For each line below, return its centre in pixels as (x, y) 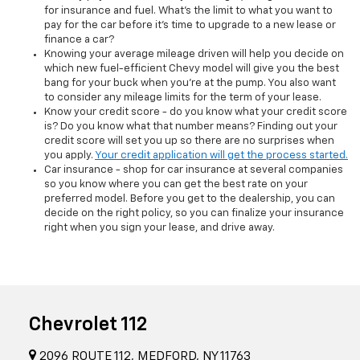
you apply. (70, 156)
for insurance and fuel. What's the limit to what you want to (188, 11)
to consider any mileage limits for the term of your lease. (183, 98)
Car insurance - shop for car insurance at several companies (194, 170)
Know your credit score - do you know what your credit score (196, 112)
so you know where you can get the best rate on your (176, 185)
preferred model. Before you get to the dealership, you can (190, 199)
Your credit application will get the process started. (221, 156)
